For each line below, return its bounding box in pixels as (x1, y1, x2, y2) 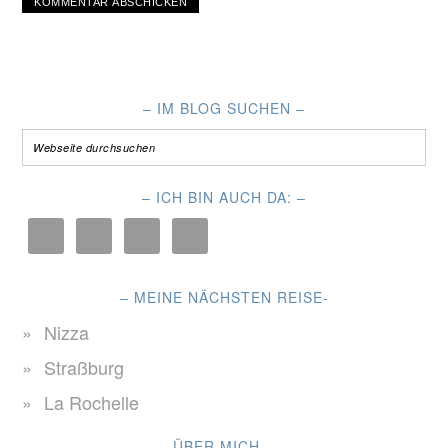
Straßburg (44, 354, 125, 380)
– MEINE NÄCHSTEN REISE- (119, 287, 329, 307)
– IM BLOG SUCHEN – (143, 98, 305, 118)
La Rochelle (44, 389, 140, 415)
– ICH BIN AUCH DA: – (142, 187, 306, 207)
